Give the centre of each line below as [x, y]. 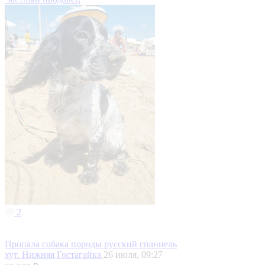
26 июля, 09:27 [133, 255]
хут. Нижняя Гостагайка [54, 255]
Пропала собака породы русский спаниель [91, 244]
